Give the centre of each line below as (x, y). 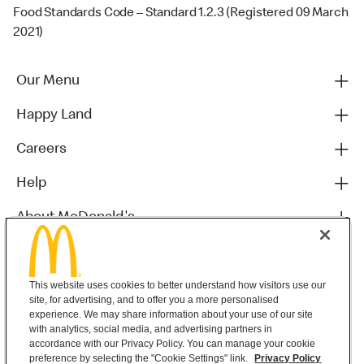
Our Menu (48, 81)
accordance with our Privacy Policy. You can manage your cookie (173, 344)
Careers (41, 149)
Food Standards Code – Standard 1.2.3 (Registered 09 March (181, 13)
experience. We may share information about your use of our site (171, 314)
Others (38, 251)
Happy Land (54, 115)
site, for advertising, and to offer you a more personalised (154, 300)
